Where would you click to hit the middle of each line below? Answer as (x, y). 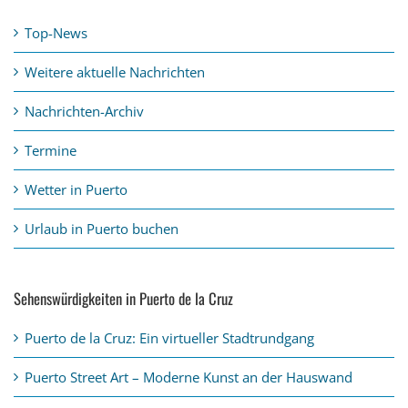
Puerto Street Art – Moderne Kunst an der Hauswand (189, 377)
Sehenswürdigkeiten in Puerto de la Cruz (123, 298)
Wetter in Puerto (76, 189)
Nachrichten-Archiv (84, 111)
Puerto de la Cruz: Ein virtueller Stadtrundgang (169, 337)
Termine (51, 150)
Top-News (56, 32)
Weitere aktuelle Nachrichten (115, 71)
